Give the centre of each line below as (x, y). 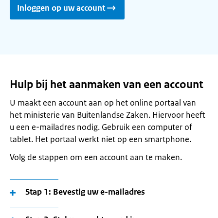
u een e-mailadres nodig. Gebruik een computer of (101, 127)
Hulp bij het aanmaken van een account (107, 84)
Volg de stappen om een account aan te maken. (96, 157)
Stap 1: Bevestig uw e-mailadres (85, 192)
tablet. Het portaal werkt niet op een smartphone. (100, 139)
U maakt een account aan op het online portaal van (103, 103)
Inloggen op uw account (61, 8)
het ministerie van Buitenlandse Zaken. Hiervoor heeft (108, 115)
